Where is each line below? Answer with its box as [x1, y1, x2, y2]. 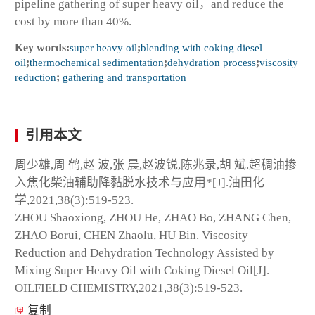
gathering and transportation [60, 70, 186, 83]
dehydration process [167, 56, 256, 68]
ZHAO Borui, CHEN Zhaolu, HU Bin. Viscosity [15, 228, 248, 242]
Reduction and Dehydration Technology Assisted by [15, 245, 274, 259]
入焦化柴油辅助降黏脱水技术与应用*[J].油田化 [15, 175, 264, 189]
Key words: [15, 41, 70, 53]
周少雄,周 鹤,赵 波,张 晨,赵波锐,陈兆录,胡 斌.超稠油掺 [15, 157, 297, 172]
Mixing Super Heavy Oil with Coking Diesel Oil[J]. [15, 263, 269, 277]
